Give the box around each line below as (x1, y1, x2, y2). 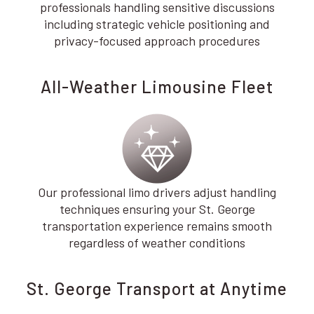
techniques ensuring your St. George (59, 201, 255, 217)
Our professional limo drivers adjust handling (38, 184, 276, 200)
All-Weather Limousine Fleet (41, 76, 273, 97)
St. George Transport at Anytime (27, 278, 287, 299)
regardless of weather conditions (69, 235, 245, 250)
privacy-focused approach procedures (54, 33, 260, 48)
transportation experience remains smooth (42, 218, 272, 233)
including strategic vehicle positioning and (44, 16, 270, 32)
